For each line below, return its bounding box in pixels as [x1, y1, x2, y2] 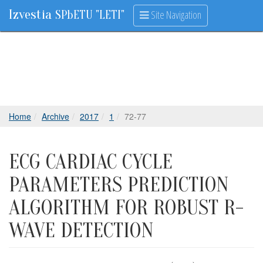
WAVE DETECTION [9, 218, 154, 242]
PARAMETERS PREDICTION [9, 173, 229, 197]
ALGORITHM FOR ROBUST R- [9, 195, 244, 220]
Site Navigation [149, 8, 201, 22]
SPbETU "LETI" [55, 8, 124, 22]
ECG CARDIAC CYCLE [9, 150, 173, 174]
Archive [42, 110, 69, 122]
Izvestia [9, 6, 55, 22]
